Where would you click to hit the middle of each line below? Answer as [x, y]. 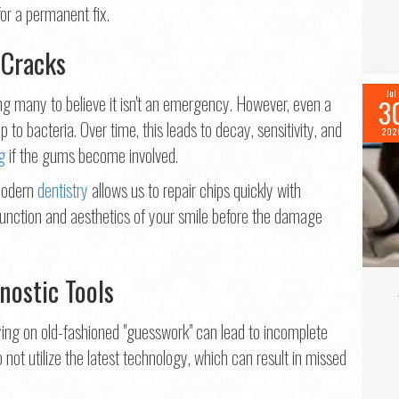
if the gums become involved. [92, 155]
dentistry [63, 190]
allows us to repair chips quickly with [195, 190]
